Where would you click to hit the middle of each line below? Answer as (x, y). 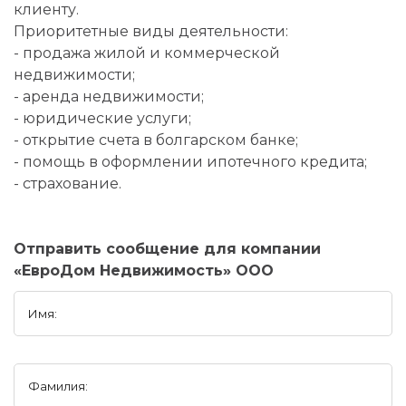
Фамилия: (58, 386)
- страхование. (68, 184)
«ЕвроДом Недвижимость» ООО (144, 271)
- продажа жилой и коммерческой (147, 53)
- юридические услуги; (102, 118)
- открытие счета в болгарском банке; (156, 140)
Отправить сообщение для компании (167, 249)
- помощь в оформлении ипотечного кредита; (190, 162)
